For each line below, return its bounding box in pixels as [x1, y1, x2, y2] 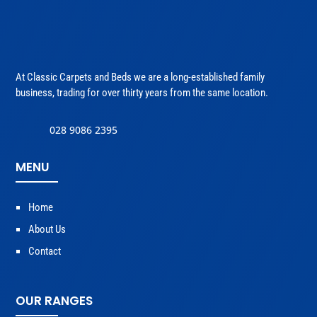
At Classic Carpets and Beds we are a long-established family [16, 70, 265, 83]
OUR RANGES [16, 292, 93, 309]
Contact [28, 244, 62, 258]
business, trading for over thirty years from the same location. [16, 86, 269, 99]
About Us [28, 222, 67, 236]
